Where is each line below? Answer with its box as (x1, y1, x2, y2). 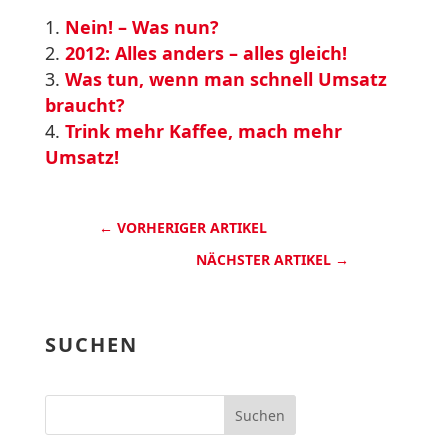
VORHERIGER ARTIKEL (116, 218, 267, 237)
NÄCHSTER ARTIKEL (196, 250, 332, 269)
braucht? (44, 93, 125, 117)
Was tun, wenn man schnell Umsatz (64, 67, 387, 91)
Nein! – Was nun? (64, 15, 219, 39)
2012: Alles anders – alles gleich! (64, 41, 347, 65)
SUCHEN (44, 331, 138, 358)
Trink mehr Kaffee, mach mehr (64, 119, 342, 143)
